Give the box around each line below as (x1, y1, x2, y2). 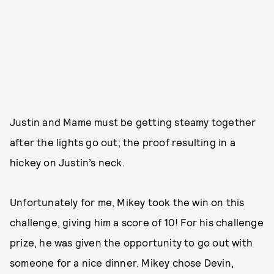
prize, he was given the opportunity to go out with (10, 235, 253, 248)
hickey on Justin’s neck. (10, 155, 125, 168)
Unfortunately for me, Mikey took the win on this (10, 195, 245, 208)
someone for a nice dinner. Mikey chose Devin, (10, 256, 234, 268)
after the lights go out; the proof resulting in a (10, 135, 235, 148)
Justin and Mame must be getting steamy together (10, 115, 256, 128)
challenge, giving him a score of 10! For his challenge (10, 215, 264, 228)
